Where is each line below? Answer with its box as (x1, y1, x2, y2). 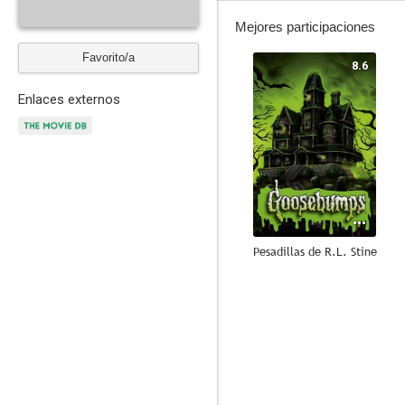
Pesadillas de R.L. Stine (252, 243, 377, 259)
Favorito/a (82, 51, 135, 64)
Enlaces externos (18, 91, 120, 108)
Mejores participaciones (235, 19, 375, 34)
